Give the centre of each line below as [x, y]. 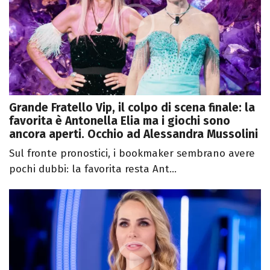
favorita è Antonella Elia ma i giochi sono [120, 121]
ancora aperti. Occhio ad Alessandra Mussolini [133, 134]
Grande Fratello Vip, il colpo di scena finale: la [132, 108]
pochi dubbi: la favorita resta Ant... [93, 169]
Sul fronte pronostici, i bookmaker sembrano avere [132, 154]
